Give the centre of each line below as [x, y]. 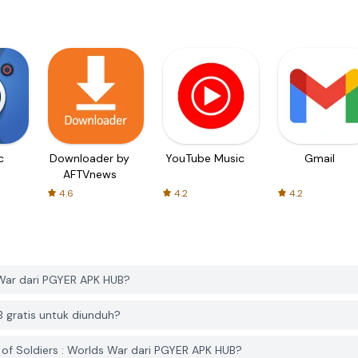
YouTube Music [205, 158]
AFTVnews [89, 174]
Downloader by [89, 158]
